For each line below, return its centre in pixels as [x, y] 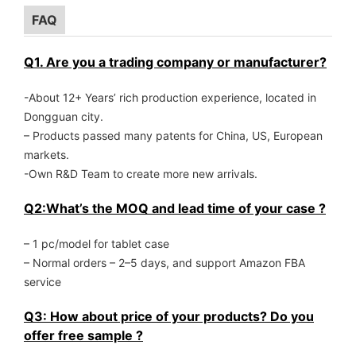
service [43, 282]
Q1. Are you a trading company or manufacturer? [175, 62]
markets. [46, 155]
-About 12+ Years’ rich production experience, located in [170, 98]
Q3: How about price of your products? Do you [169, 317]
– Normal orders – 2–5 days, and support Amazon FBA [164, 263]
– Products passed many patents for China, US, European [173, 136]
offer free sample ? [83, 336]
